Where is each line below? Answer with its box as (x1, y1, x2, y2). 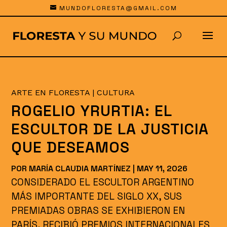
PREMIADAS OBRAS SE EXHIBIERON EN (11, 204, 185, 217)
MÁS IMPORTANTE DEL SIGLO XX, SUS (11, 190, 182, 203)
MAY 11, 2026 (137, 163, 188, 174)
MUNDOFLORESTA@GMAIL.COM (59, 4, 177, 12)
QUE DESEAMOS (11, 137, 130, 157)
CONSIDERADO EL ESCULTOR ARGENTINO (11, 176, 195, 188)
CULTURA (97, 88, 135, 97)
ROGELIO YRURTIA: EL (11, 101, 172, 121)
